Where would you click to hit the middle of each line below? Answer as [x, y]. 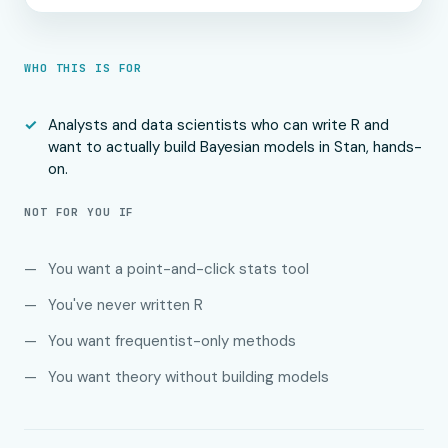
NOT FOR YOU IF [79, 212]
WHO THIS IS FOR [83, 68]
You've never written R [125, 305]
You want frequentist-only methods [172, 341]
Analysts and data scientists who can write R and [218, 125]
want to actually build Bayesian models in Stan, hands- [235, 147]
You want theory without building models [188, 377]
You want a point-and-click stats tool [178, 269]
